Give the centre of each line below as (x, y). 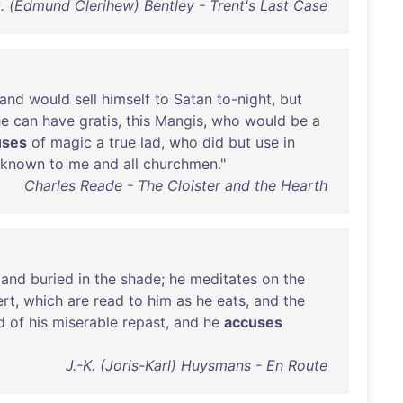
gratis (99, 121)
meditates (224, 279)
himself (126, 99)
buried (52, 279)
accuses (253, 322)
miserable (85, 322)
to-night (244, 99)
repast (144, 322)
